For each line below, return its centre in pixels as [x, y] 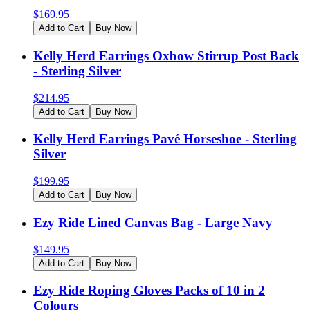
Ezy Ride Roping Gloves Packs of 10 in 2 [149, 291]
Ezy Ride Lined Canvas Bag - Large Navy [153, 222]
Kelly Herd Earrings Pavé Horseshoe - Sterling [165, 139]
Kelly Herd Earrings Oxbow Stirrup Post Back [166, 55]
